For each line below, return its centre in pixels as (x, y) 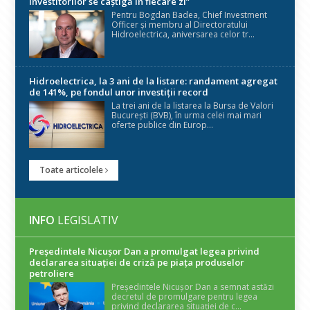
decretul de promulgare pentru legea (185, 296)
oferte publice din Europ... (163, 125)
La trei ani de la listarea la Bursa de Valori (193, 106)
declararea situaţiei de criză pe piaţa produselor (137, 262)
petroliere (52, 273)
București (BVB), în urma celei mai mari (187, 116)
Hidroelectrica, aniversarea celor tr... (183, 34)
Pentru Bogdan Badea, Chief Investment (190, 15)
